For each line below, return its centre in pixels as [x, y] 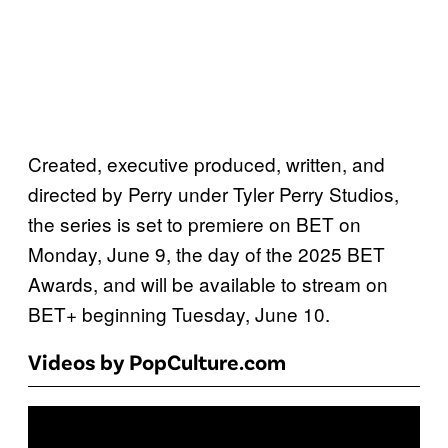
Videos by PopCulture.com [157, 361]
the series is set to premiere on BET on [194, 224]
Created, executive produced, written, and [206, 164]
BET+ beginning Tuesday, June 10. [179, 314]
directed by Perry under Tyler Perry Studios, [213, 194]
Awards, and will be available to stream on [208, 284]
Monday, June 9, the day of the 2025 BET [206, 254]
